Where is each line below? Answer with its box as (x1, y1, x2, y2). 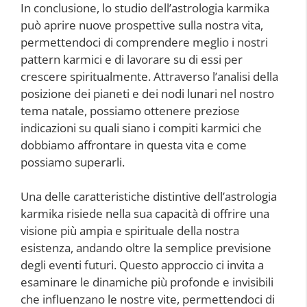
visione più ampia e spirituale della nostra (21, 223, 239, 239)
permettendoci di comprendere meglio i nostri (21, 34, 268, 50)
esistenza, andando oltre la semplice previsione (21, 240, 271, 256)
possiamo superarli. (21, 153, 125, 170)
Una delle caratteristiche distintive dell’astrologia (21, 188, 277, 205)
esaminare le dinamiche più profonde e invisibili (21, 274, 273, 291)
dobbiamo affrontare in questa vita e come (21, 136, 247, 153)
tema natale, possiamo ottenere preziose (21, 102, 240, 119)
